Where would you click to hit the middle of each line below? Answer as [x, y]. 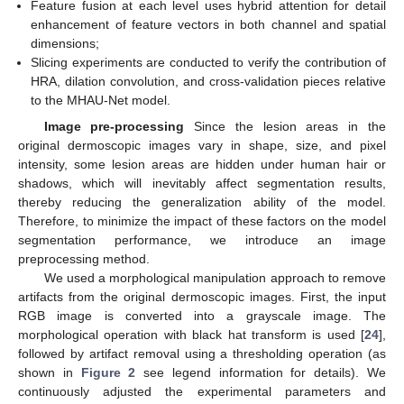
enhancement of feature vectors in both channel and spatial [208, 25]
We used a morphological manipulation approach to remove [215, 277]
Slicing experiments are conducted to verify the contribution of [208, 63]
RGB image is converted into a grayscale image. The [202, 315]
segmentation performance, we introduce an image [202, 239]
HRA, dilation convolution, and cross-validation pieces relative [208, 82]
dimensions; [65, 44]
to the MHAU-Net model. [101, 101]
